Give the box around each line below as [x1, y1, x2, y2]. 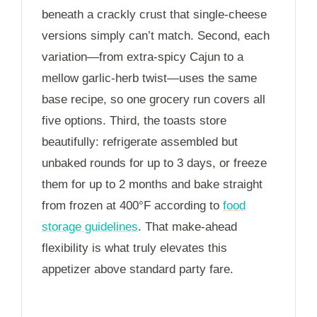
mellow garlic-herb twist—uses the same [42, 71, 257, 85]
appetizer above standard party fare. [42, 262, 234, 276]
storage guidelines [42, 219, 138, 234]
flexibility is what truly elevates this [42, 241, 227, 255]
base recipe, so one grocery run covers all [42, 92, 265, 106]
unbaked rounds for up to [42, 156, 177, 170]
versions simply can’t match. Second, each [42, 28, 270, 42]
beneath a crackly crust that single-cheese [42, 7, 267, 21]
